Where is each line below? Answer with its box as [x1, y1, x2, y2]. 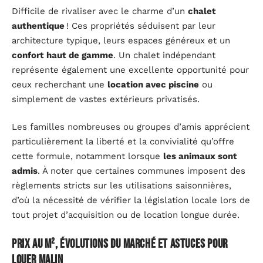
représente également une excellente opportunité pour [12, 64, 249, 75]
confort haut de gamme [12, 49, 113, 60]
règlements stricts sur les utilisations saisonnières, [12, 180, 231, 191]
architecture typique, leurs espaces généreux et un [12, 35, 230, 46]
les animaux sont [163, 151, 237, 162]
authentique [12, 20, 65, 31]
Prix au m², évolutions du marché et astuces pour [12, 236, 228, 251]
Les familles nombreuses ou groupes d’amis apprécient [12, 122, 249, 133]
